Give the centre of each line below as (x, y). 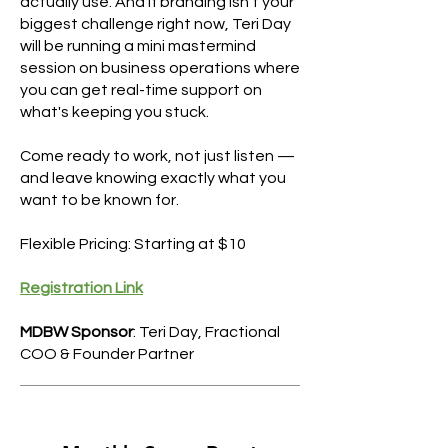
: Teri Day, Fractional (206, 332)
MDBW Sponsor (76, 332)
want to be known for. (99, 200)
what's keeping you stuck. (114, 112)
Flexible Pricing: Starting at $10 (133, 244)
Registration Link (81, 288)
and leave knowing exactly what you (153, 178)
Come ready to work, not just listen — (157, 156)
